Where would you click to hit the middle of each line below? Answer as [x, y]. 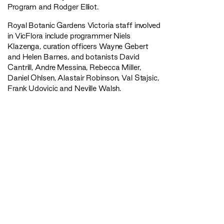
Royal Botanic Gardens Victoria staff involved [84, 25]
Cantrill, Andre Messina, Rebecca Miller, [74, 67]
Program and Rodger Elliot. [53, 7]
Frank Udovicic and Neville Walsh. [64, 88]
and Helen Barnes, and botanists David [73, 57]
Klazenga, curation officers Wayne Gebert [78, 46]
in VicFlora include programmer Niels [69, 36]
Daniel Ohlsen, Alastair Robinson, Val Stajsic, [83, 78]
